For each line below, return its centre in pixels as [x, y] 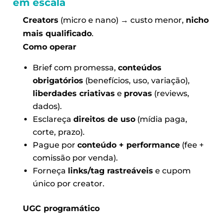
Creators [41, 20]
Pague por [55, 145]
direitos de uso [104, 119]
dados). [47, 106]
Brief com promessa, [75, 67]
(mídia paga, [161, 119]
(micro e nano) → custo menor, [122, 20]
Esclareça [53, 119]
